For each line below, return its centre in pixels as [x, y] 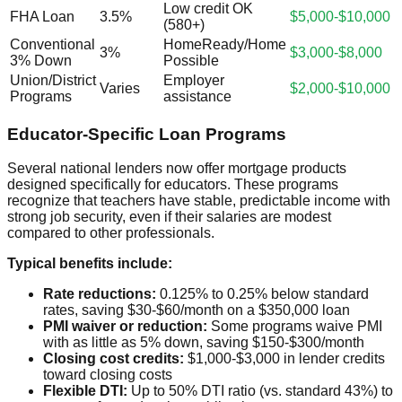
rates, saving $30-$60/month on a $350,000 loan [197, 310]
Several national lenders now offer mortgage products [177, 169]
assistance [197, 96]
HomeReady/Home [225, 44]
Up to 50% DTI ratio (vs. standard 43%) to [260, 391]
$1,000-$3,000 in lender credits [284, 359]
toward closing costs [108, 375]
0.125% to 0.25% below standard [262, 294]
